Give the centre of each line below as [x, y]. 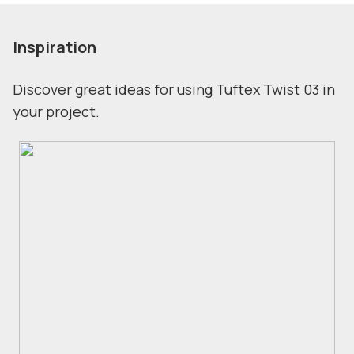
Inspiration [55, 47]
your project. [56, 111]
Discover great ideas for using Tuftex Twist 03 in [174, 89]
